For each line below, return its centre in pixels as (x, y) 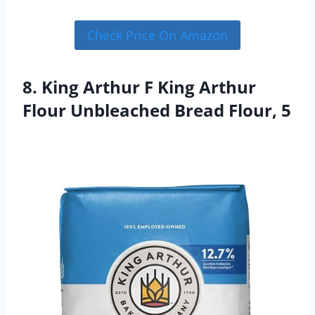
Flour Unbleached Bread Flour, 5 (157, 110)
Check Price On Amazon (157, 35)
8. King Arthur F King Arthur (139, 86)
